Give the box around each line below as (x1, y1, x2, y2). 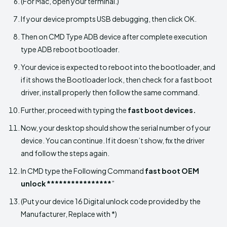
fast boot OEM (144, 166, 199, 176)
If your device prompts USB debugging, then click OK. (21, 14, 197, 24)
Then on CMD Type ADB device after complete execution (21, 32, 207, 42)
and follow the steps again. (21, 148, 109, 158)
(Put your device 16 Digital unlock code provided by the (21, 197, 201, 206)
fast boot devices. (128, 105, 196, 115)
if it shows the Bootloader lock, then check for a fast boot (21, 75, 212, 85)
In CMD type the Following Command (21, 166, 144, 176)
